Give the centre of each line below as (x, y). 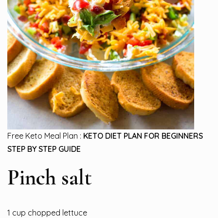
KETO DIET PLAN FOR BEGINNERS (143, 136)
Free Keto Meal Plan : (44, 136)
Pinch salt (50, 177)
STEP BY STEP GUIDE (44, 149)
